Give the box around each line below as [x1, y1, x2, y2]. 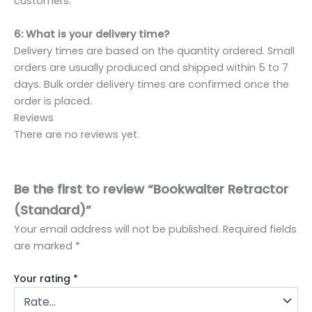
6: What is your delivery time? [14, 26, 169, 41]
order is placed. [14, 93, 92, 108]
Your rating [14, 272, 73, 286]
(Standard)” [14, 201, 91, 219]
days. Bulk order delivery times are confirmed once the [14, 77, 289, 91]
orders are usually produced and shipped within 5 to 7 [14, 60, 288, 75]
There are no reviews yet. [14, 127, 139, 141]
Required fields [223, 222, 297, 237]
